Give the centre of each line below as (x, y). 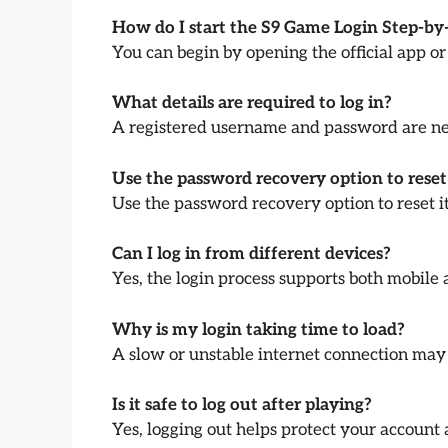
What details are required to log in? (252, 103)
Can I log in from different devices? (251, 254)
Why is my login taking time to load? (258, 329)
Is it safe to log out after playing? (242, 405)
